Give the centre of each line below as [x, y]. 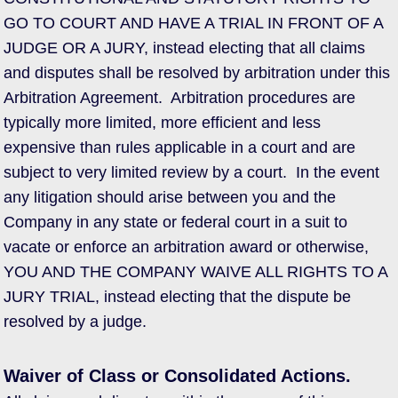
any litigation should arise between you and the [170, 197]
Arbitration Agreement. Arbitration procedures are [179, 98]
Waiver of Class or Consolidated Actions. [177, 376]
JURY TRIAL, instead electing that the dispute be [177, 297]
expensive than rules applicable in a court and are [179, 147]
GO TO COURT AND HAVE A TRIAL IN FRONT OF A [193, 23]
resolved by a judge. [75, 322]
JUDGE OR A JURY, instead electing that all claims [184, 48]
